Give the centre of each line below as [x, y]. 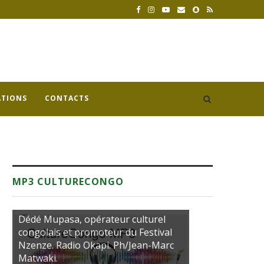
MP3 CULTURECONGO [68, 181]
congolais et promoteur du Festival [95, 232]
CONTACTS [67, 98]
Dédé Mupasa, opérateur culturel [92, 219]
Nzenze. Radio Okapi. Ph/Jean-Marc [96, 245]
